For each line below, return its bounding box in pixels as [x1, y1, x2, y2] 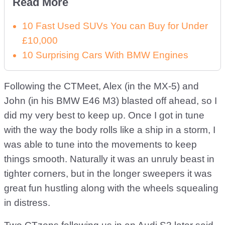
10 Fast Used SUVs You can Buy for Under [22, 21, 208, 31]
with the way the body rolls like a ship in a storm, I [4, 125, 215, 135]
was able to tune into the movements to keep [4, 139, 197, 150]
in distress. [4, 197, 50, 208]
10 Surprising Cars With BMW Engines [22, 50, 188, 60]
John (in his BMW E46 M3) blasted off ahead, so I [4, 95, 217, 106]
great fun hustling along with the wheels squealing [4, 183, 218, 193]
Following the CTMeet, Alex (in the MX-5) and [4, 81, 199, 91]
